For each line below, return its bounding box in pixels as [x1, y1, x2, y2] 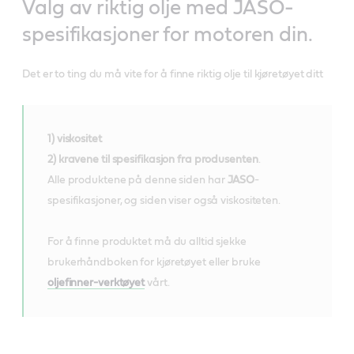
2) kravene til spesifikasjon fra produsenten [47, 153, 258, 165]
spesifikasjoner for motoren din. [22, 24, 313, 45]
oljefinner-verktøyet [47, 277, 145, 288]
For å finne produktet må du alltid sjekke [47, 235, 247, 247]
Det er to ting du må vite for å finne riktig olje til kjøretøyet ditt [22, 68, 324, 80]
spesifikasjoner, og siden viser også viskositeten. [47, 194, 283, 206]
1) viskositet [47, 133, 102, 145]
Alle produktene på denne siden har [47, 174, 228, 186]
